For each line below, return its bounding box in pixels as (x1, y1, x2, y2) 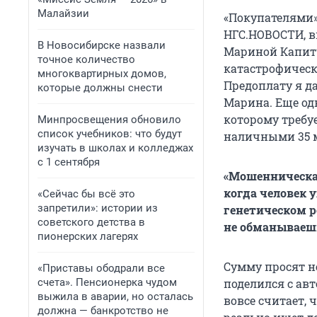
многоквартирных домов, (38, 67, 166, 80)
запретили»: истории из (38, 202, 158, 214)
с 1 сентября (38, 156, 100, 168)
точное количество (38, 53, 135, 66)
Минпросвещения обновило (38, 113, 181, 126)
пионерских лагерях (38, 230, 138, 243)
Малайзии (38, 7, 89, 20)
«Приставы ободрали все (38, 262, 165, 275)
